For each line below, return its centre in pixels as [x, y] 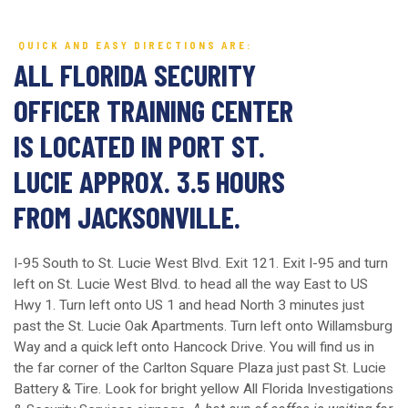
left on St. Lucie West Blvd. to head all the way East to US [191, 285]
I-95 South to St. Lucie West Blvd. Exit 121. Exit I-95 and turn [201, 264]
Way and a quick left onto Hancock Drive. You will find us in [194, 347]
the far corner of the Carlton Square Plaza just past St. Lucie [200, 368]
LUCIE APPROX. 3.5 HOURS [149, 182]
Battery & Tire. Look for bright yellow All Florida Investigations [204, 389]
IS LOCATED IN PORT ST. [139, 146]
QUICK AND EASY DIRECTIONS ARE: [135, 46]
